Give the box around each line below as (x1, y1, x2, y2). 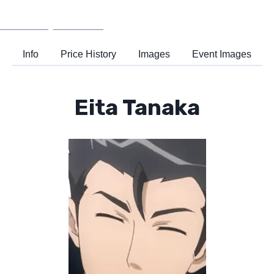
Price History (61, 49, 116, 59)
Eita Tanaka (74, 94, 200, 120)
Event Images (192, 49, 251, 59)
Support (57, 11, 99, 23)
